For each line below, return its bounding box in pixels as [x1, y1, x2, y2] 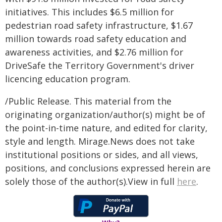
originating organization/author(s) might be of [5, 109, 205, 120]
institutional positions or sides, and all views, [5, 149, 198, 161]
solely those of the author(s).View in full [5, 175, 177, 187]
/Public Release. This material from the [5, 95, 171, 107]
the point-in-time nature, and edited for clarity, [5, 122, 208, 134]
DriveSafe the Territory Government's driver [5, 59, 194, 71]
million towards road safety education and [5, 33, 186, 45]
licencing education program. [5, 73, 130, 85]
